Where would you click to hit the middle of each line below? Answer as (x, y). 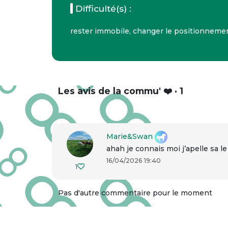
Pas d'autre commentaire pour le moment (135, 193)
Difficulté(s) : (103, 9)
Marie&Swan (131, 137)
